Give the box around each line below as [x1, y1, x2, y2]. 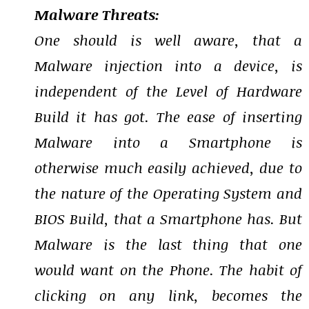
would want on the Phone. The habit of [34, 259, 302, 280]
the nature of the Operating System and [34, 183, 302, 203]
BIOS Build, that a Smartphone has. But [34, 208, 302, 229]
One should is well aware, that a [34, 30, 302, 50]
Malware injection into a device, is [34, 55, 302, 76]
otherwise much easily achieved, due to [34, 157, 302, 178]
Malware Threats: [34, 4, 159, 25]
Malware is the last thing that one [34, 234, 302, 255]
